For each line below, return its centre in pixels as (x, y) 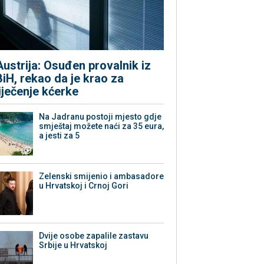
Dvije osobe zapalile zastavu (94, 236)
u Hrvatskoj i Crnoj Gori (84, 186)
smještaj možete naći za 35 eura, (102, 126)
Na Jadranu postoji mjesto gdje (100, 117)
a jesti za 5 (60, 136)
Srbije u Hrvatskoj (73, 245)
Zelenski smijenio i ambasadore (102, 176)
